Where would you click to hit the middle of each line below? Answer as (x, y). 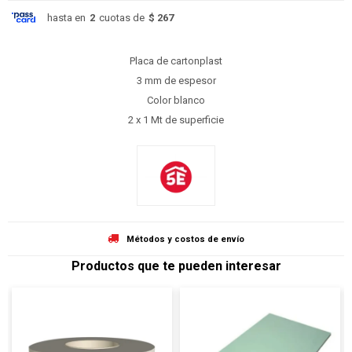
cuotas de (122, 18)
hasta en (66, 18)
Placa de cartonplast (176, 61)
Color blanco (176, 100)
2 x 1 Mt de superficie (176, 120)
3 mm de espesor (176, 81)
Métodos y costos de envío (185, 239)
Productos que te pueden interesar (176, 266)
